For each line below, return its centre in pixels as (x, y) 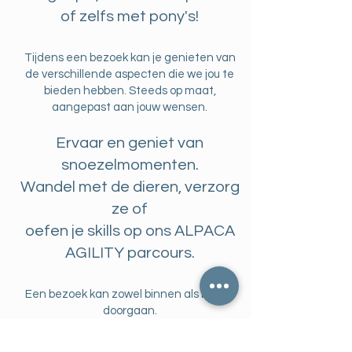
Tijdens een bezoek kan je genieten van (130, 58)
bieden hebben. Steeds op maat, (130, 91)
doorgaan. (130, 311)
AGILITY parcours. (130, 253)
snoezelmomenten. (130, 165)
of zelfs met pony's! (130, 17)
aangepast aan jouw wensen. (130, 108)
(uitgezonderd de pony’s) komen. (130, 344)
